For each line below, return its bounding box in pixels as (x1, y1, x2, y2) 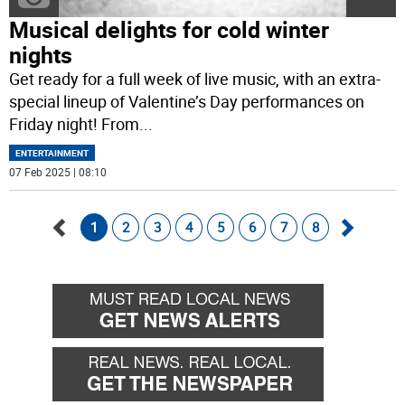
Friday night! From (9, 113, 140, 136)
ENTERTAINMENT (15, 146, 89, 160)
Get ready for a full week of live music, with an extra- (9, 68, 381, 90)
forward (336, 271, 399, 296)
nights (9, 40, 73, 71)
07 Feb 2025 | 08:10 (9, 165, 108, 180)
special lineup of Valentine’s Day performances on (9, 90, 365, 113)
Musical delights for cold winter (9, 14, 330, 45)
